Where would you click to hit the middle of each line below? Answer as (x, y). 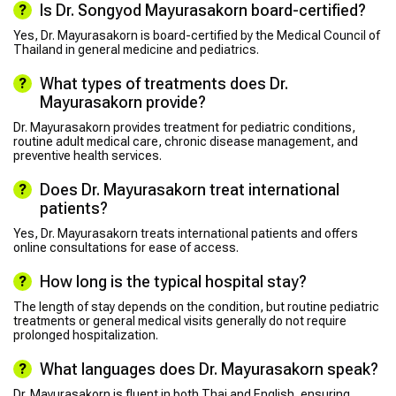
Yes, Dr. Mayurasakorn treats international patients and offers (186, 233)
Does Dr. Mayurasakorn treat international (190, 189)
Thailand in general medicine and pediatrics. (136, 49)
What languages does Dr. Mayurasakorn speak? (209, 369)
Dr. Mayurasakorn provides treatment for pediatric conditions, (184, 127)
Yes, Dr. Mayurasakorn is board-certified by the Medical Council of (197, 35)
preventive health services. (88, 155)
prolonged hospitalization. (86, 335)
